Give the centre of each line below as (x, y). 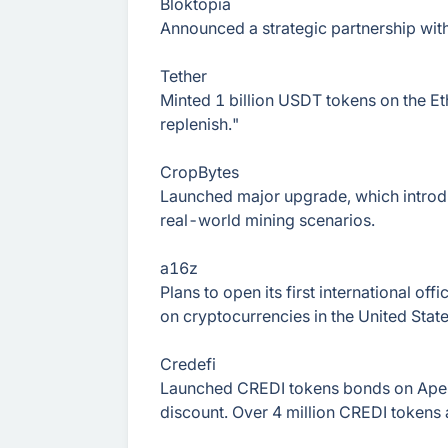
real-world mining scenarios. (267, 220)
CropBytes (199, 172)
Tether (183, 76)
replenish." (199, 124)
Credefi (188, 364)
